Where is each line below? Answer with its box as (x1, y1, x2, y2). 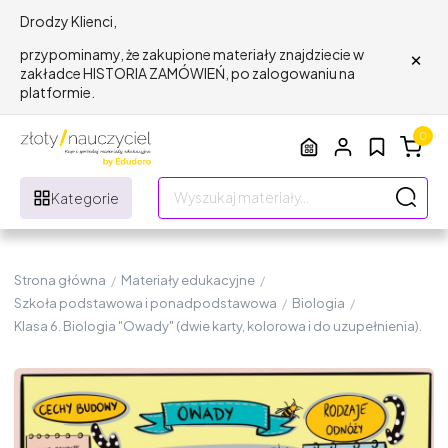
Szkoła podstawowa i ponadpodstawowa (14, 294, 277, 311)
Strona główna (14, 271, 106, 288)
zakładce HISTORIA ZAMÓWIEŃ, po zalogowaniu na (20, 64, 355, 82)
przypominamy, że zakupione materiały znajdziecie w (20, 45, 364, 63)
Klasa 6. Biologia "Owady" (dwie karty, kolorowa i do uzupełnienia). (14, 317, 422, 334)
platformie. (20, 83, 95, 101)
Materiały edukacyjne (121, 271, 255, 288)
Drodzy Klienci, (20, 12, 117, 30)
